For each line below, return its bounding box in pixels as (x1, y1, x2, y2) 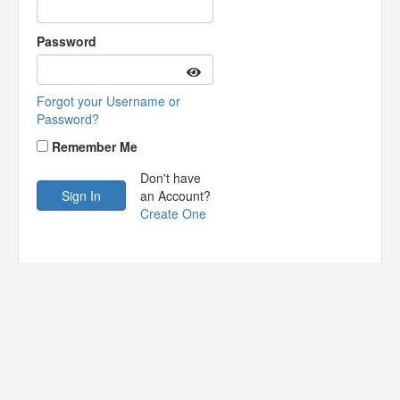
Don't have (140, 169, 201, 187)
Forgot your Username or (37, 92, 180, 110)
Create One (140, 204, 206, 222)
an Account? (140, 187, 211, 204)
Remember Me (52, 137, 137, 155)
